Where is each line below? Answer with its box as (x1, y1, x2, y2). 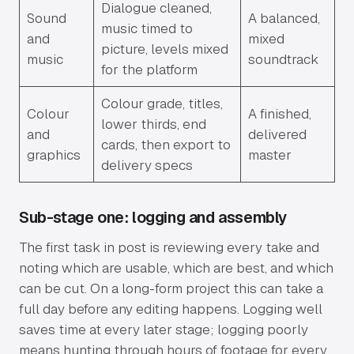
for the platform (100, 61, 198, 79)
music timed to (100, 20, 193, 38)
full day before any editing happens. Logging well (19, 300, 322, 318)
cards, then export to (100, 136, 231, 154)
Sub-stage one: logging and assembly (19, 207, 287, 228)
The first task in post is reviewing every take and (19, 239, 319, 257)
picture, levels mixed (100, 40, 228, 58)
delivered (247, 126, 307, 144)
